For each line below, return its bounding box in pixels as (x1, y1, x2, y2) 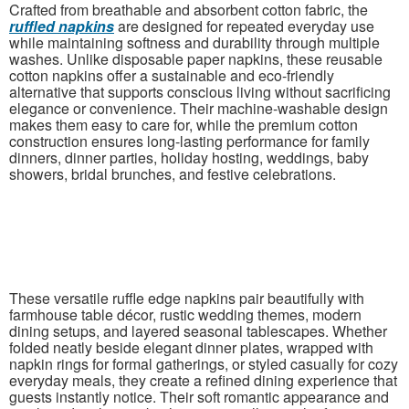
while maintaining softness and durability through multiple (9, 32, 380, 54)
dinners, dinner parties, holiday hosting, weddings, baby (9, 147, 369, 169)
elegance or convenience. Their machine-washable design (9, 98, 388, 120)
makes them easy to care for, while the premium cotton (9, 114, 358, 136)
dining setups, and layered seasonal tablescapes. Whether (9, 320, 387, 342)
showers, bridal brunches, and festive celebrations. (9, 163, 336, 185)
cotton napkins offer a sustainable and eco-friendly (9, 65, 334, 87)
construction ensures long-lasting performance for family (9, 131, 370, 152)
